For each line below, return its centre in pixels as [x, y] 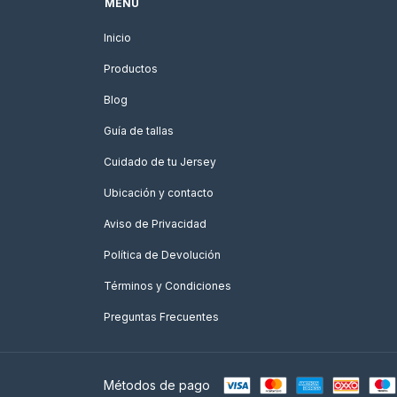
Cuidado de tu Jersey [160, 162]
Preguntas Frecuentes [161, 317]
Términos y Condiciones [167, 286]
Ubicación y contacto [159, 193]
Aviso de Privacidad [155, 224]
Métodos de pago [157, 385]
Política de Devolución [162, 255]
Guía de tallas [139, 131]
